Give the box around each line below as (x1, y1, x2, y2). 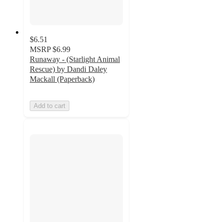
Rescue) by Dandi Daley (30, 64, 107, 73)
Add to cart (34, 102, 65, 110)
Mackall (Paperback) (30, 74, 95, 83)
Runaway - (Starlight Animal (30, 55, 120, 63)
